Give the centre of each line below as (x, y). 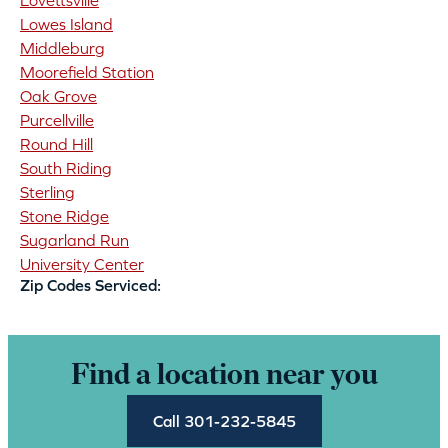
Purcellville (57, 120)
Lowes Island (66, 24)
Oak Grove (58, 96)
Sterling (47, 192)
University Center (82, 264)
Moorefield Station (87, 72)
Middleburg (62, 48)
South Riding (66, 168)
